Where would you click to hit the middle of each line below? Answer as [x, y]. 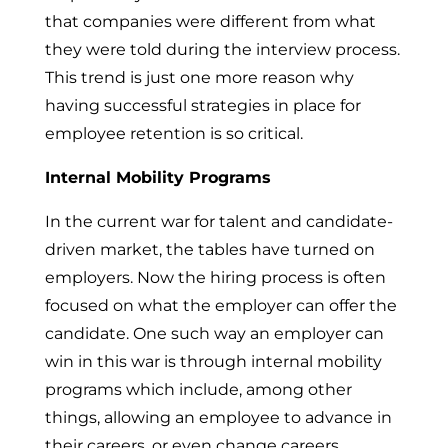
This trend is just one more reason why [199, 77]
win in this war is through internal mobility [213, 361]
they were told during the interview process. [222, 49]
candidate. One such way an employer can [214, 333]
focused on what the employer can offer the [220, 305]
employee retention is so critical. [173, 133]
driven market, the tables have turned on [209, 249]
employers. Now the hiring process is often [215, 277]
